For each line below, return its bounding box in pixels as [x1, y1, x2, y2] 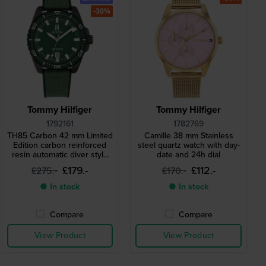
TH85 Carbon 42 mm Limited [7, 129, 113, 142]
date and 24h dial [157, 148, 221, 161]
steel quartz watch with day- [137, 139, 240, 152]
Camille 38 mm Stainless [144, 129, 233, 142]
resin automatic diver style [11, 148, 108, 161]
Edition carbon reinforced [13, 139, 107, 152]
